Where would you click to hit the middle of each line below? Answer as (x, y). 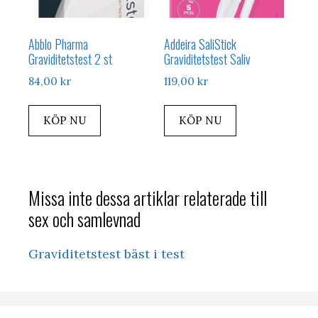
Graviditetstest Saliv (208, 59)
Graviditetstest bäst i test (106, 254)
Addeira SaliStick (201, 44)
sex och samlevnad (84, 219)
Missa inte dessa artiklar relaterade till (148, 198)
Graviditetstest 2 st (70, 59)
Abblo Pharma (58, 44)
